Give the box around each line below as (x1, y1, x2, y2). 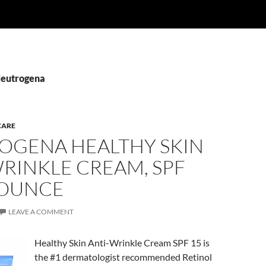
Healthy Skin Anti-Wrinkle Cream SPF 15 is (34, 237, 210, 248)
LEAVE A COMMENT (8, 207, 74, 216)
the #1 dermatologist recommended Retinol (34, 251, 212, 262)
